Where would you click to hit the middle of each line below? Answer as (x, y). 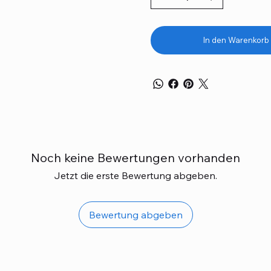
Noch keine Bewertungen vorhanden (135, 158)
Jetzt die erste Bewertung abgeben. (135, 176)
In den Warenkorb (236, 40)
